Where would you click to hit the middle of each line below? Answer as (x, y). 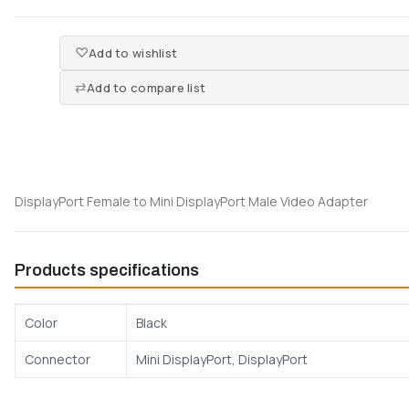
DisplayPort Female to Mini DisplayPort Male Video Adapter (191, 201)
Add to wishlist (133, 52)
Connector (58, 359)
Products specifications (107, 270)
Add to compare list (147, 87)
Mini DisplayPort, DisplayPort (222, 359)
